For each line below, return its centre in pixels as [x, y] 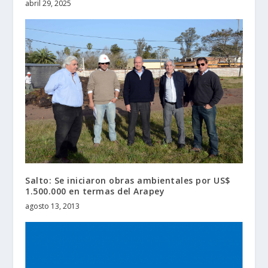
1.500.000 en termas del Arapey [95, 191]
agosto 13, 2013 [53, 206]
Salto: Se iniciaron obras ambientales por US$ [128, 180]
